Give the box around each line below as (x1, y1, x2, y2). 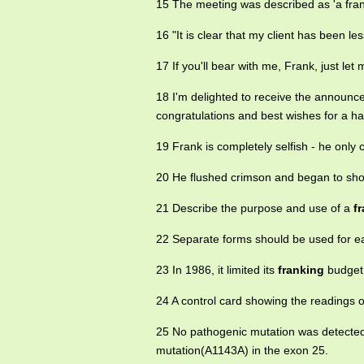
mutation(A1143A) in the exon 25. (156, 344, 328, 357)
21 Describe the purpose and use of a (156, 201, 353, 214)
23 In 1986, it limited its (156, 263, 278, 276)
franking (278, 263, 324, 276)
